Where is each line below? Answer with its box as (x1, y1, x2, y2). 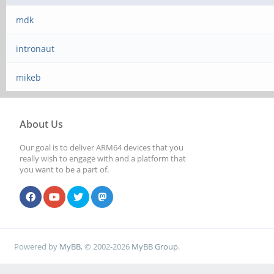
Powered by (14, 240, 60, 252)
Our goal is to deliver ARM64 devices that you (20, 142, 183, 153)
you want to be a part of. (20, 164, 109, 175)
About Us (20, 117, 63, 131)
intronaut (16, 43, 55, 54)
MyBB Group (131, 240, 179, 252)
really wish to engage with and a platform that (20, 153, 186, 164)
